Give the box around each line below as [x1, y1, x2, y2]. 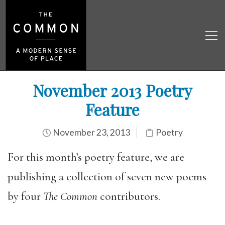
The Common [43, 189, 100, 203]
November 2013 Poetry [33, 79, 192, 101]
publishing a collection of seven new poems [8, 170, 206, 184]
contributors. [100, 189, 160, 203]
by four [8, 189, 43, 203]
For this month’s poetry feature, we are [8, 150, 184, 164]
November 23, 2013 [51, 127, 130, 138]
